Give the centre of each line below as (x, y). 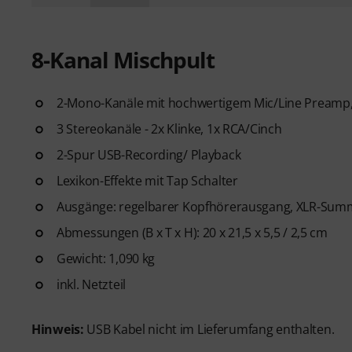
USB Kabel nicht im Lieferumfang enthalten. (209, 329)
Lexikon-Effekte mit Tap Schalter (147, 181)
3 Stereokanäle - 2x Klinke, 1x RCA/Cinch (169, 129)
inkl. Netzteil (91, 284)
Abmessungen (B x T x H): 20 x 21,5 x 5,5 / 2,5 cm (192, 233)
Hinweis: (58, 329)
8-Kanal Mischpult (123, 60)
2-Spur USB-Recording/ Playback (149, 155)
